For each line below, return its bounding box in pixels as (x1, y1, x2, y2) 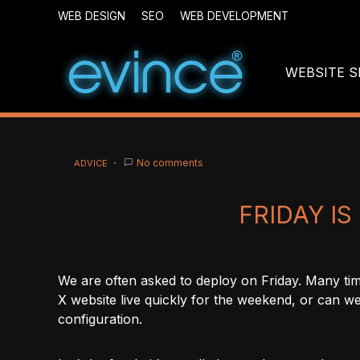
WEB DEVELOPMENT (180, 10, 288, 22)
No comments (137, 157, 203, 169)
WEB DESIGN (58, 10, 125, 22)
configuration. (58, 311, 142, 327)
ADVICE (74, 157, 108, 169)
